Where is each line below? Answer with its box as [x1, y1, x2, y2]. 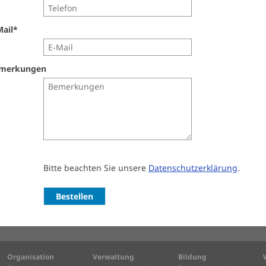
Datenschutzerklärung [148, 162, 237, 173]
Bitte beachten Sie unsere [43, 162, 148, 173]
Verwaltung [92, 252, 134, 262]
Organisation [7, 252, 55, 262]
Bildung [178, 252, 207, 262]
